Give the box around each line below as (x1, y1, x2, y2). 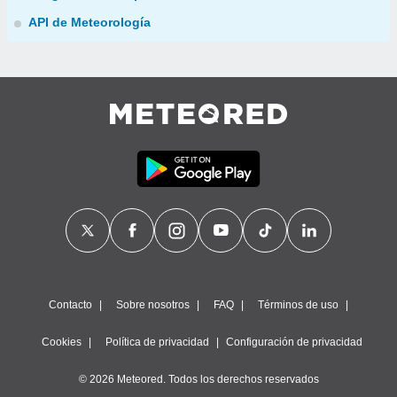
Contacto (49, 299, 92, 311)
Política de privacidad (105, 336, 209, 348)
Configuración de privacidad (226, 336, 362, 348)
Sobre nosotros (116, 299, 190, 311)
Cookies (42, 336, 82, 348)
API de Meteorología (28, 15, 151, 29)
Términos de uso (258, 299, 339, 311)
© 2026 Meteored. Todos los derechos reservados (78, 373, 319, 385)
